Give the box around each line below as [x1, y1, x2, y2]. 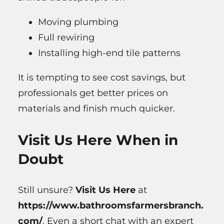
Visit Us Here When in [18, 131, 178, 149]
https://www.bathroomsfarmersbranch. [18, 200, 203, 211]
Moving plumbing [38, 16, 118, 28]
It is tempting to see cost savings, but [18, 72, 185, 83]
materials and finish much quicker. [18, 103, 175, 114]
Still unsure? [18, 184, 75, 196]
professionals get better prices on [18, 87, 168, 99]
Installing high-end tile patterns [38, 47, 180, 59]
